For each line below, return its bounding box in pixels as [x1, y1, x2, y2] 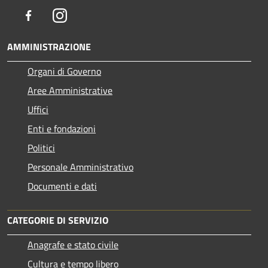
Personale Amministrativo [28, 159, 133, 174]
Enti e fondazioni [28, 121, 96, 136]
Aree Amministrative [28, 83, 112, 98]
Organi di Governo [28, 63, 101, 78]
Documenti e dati [28, 178, 97, 193]
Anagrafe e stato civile [28, 237, 118, 252]
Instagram [66, 7, 108, 22]
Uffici [28, 102, 48, 117]
